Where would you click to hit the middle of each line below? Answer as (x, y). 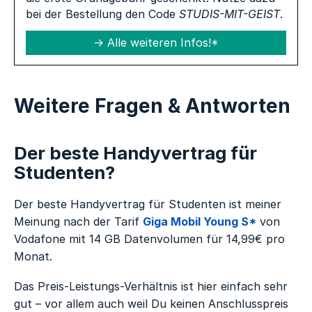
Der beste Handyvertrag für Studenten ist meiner (148, 204)
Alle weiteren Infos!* (163, 43)
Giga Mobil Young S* (200, 221)
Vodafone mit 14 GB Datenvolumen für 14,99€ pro (150, 239)
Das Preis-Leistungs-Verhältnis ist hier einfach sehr (151, 287)
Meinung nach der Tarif (79, 221)
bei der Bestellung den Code (103, 14)
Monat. (33, 256)
